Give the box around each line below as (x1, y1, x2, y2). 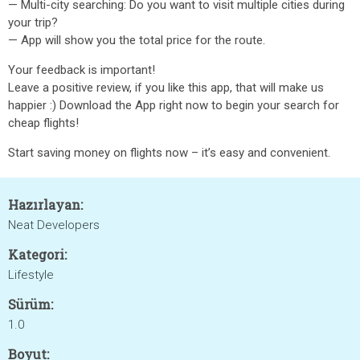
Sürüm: (8, 296, 53, 313)
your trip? (8, 15, 58, 30)
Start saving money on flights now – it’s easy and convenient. (8, 145, 330, 160)
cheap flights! (8, 116, 79, 130)
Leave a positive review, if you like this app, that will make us (8, 80, 324, 95)
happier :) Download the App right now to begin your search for (8, 98, 339, 112)
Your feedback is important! (8, 63, 155, 77)
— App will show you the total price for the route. (8, 33, 265, 47)
